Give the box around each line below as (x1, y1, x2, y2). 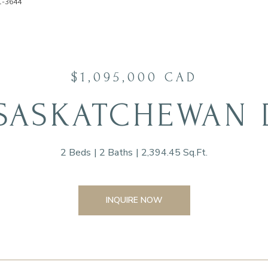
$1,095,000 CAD (71, 70, 197, 84)
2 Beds (60, 146, 91, 159)
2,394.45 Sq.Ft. (141, 146, 208, 159)
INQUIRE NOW (105, 194, 163, 206)
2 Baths (99, 146, 133, 159)
